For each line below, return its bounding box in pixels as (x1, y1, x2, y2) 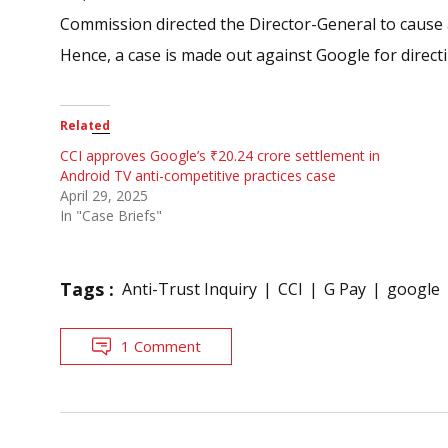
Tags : (60, 276, 114, 301)
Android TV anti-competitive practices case (60, 165, 336, 185)
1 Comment (121, 335, 201, 356)
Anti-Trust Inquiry (122, 277, 257, 300)
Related (60, 116, 110, 134)
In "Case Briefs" (60, 205, 162, 225)
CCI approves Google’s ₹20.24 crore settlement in (60, 145, 380, 165)
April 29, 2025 (60, 185, 148, 205)
